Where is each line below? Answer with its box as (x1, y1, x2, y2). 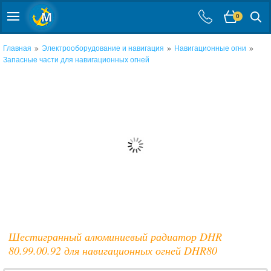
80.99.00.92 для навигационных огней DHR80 (8, 243, 217, 258)
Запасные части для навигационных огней (3, 56, 149, 64)
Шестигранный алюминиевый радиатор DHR (8, 229, 222, 244)
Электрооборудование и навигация (42, 44, 164, 53)
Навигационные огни (174, 44, 246, 53)
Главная (3, 44, 31, 53)
